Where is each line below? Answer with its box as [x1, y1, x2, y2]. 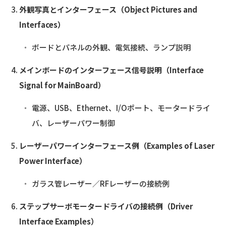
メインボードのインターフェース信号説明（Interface [19, 64, 204, 75]
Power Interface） [19, 155, 87, 166]
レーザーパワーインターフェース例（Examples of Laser [19, 140, 214, 151]
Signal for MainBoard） [19, 79, 105, 90]
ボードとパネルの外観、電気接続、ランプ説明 [32, 41, 191, 52]
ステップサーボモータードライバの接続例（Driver [19, 200, 193, 211]
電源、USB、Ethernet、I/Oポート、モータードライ [32, 102, 210, 113]
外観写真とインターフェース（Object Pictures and [19, 4, 197, 15]
